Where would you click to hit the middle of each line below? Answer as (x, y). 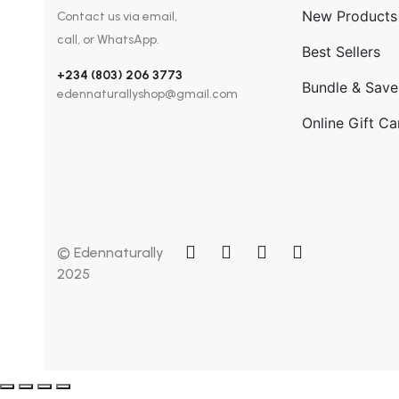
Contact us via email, (117, 16)
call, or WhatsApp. (108, 40)
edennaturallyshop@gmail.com (147, 94)
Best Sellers (341, 52)
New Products (349, 16)
